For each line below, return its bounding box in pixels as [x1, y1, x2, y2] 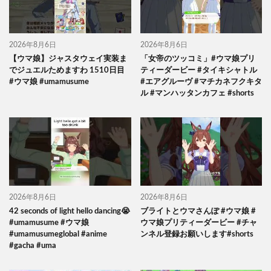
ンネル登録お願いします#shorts [140, 230, 253, 239]
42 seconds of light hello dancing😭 [9, 207, 130, 216]
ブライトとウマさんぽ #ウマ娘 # [140, 207, 256, 216]
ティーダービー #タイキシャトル [140, 66, 257, 74]
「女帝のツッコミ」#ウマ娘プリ [140, 54, 255, 63]
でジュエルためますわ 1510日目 [9, 66, 125, 74]
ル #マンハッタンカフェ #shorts [140, 89, 254, 97]
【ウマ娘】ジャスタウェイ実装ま [9, 54, 127, 63]
